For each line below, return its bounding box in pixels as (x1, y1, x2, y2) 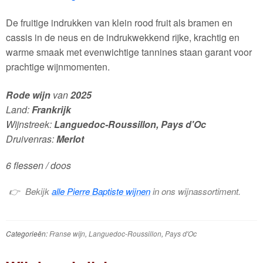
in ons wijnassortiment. (150, 185, 241, 198)
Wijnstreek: (5, 117, 54, 131)
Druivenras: (5, 132, 56, 146)
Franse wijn (49, 228, 85, 238)
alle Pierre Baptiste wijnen (52, 185, 151, 198)
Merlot (56, 132, 84, 146)
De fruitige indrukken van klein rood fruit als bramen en (5, 16, 232, 30)
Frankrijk (31, 103, 71, 117)
